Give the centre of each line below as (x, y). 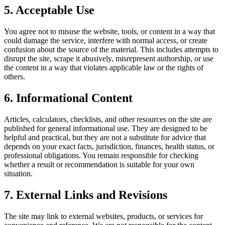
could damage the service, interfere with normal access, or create (106, 40)
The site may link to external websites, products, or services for (103, 216)
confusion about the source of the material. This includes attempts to (111, 49)
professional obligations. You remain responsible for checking (101, 155)
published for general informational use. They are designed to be (106, 128)
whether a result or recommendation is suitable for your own (99, 164)
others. (15, 76)
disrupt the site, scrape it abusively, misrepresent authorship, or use (109, 58)
